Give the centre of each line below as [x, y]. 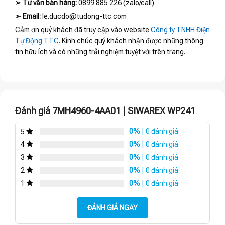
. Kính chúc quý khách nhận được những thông [131, 41]
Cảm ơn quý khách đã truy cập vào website [83, 30]
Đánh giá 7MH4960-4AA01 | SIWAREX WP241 [105, 111]
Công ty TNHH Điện [180, 30]
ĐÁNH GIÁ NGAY [113, 208]
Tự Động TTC [37, 41]
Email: [32, 16]
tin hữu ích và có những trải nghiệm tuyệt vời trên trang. [100, 52]
